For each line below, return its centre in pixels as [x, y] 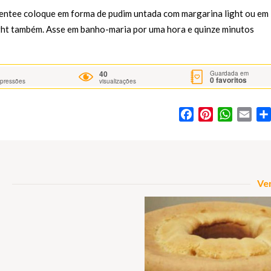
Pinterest [232, 114]
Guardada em [230, 73]
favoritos [231, 80]
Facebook [214, 114]
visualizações [118, 81]
